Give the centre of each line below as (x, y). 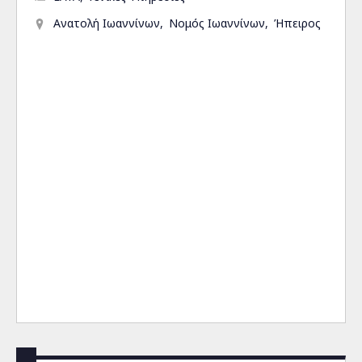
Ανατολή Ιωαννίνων (107, 23)
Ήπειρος (297, 23)
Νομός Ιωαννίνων (217, 23)
